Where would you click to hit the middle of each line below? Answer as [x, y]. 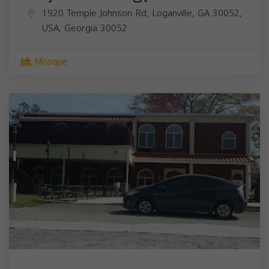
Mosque [49, 62]
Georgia [81, 28]
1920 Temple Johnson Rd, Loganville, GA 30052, [142, 13]
